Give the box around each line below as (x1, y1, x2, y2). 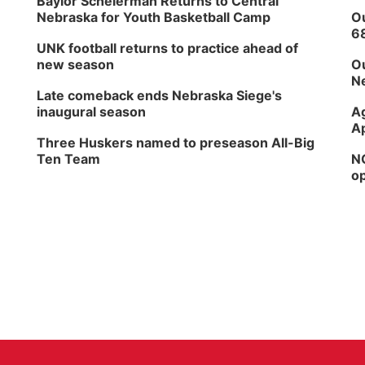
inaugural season (37, 103, 147, 120)
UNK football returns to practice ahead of (37, 40, 299, 56)
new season (37, 56, 115, 73)
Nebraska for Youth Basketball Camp (37, 9, 271, 25)
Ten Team (37, 151, 101, 167)
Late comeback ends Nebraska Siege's (37, 87, 283, 103)
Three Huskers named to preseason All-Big (37, 134, 315, 151)
